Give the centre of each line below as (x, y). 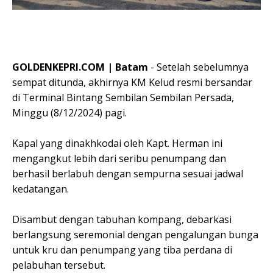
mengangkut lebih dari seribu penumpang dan (119, 158)
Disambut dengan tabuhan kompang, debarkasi (122, 219)
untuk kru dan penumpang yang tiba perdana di (122, 250)
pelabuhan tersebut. (60, 265)
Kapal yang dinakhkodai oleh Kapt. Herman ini (117, 143)
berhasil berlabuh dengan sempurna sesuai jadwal (128, 173)
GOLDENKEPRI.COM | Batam (80, 67)
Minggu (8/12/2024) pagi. (71, 112)
